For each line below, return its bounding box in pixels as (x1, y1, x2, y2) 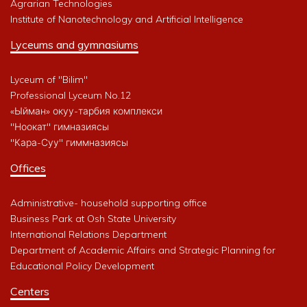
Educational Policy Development (10, 260, 154, 273)
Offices (10, 161, 46, 175)
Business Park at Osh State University (10, 212, 176, 225)
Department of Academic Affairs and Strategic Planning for (10, 244, 275, 257)
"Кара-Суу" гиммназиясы (10, 136, 128, 149)
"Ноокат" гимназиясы (10, 121, 109, 134)
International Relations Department (10, 228, 167, 241)
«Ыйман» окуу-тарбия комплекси (10, 105, 162, 118)
